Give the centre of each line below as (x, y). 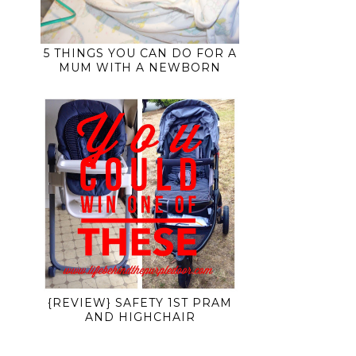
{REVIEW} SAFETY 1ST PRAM (140, 303)
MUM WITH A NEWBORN (140, 68)
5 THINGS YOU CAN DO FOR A (140, 54)
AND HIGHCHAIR (140, 317)
